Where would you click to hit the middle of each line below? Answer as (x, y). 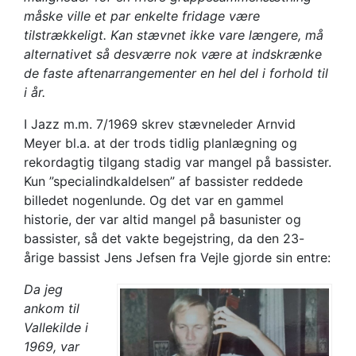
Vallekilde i (56, 327)
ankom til (52, 308)
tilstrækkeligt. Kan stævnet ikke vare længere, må (174, 35)
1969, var (52, 346)
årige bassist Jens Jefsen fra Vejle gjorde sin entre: (177, 257)
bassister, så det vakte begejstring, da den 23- (164, 238)
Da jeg (43, 289)
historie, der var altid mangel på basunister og (163, 219)
